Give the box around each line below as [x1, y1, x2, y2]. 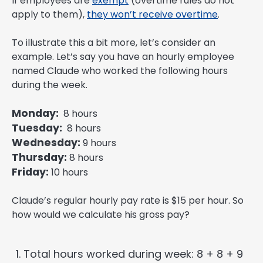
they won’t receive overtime [87, 8, 218, 22]
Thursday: [12, 150, 67, 165]
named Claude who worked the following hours [12, 64, 228, 78]
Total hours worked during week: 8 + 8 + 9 [23, 247, 243, 262]
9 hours [80, 136, 116, 150]
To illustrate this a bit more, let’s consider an [12, 36, 215, 50]
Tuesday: [12, 121, 65, 136]
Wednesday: [12, 136, 80, 150]
